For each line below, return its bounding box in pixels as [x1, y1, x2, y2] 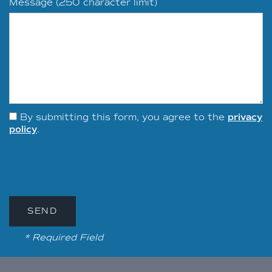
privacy [228, 111, 262, 123]
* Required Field [24, 231, 103, 243]
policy [9, 123, 37, 135]
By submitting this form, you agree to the [20, 111, 228, 123]
